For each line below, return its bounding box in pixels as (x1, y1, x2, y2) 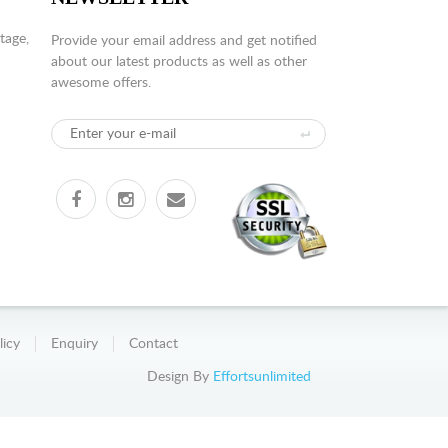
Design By (147, 370, 213, 384)
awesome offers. (50, 76, 151, 90)
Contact (129, 337, 178, 351)
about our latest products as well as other (50, 55, 307, 69)
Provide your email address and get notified (50, 34, 317, 48)
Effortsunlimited (213, 370, 311, 384)
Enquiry (51, 337, 98, 351)
